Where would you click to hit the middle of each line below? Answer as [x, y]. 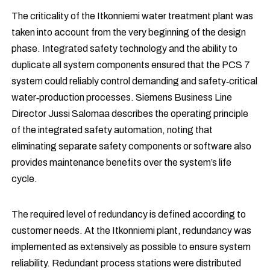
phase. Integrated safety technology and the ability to [125, 49]
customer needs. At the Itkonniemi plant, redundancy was [132, 231]
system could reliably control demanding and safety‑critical [135, 81]
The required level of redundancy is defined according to [129, 215]
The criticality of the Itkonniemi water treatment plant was [133, 16]
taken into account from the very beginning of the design [129, 33]
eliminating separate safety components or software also [132, 146]
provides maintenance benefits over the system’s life [122, 163]
